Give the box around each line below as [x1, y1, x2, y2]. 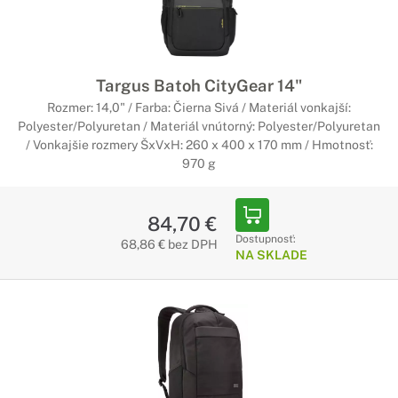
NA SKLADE [235, 248, 307, 262]
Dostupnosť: [235, 233, 296, 245]
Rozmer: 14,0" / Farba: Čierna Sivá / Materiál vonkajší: [47, 100, 351, 115]
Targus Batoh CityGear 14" [96, 76, 302, 95]
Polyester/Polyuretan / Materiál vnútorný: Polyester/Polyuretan [18, 119, 380, 133]
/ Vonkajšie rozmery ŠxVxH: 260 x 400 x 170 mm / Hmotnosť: [25, 138, 373, 152]
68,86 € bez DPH [120, 237, 218, 251]
